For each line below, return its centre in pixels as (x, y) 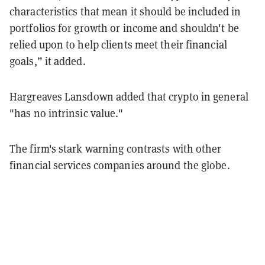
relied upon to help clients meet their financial (118, 44)
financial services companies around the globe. (121, 165)
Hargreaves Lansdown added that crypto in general (129, 96)
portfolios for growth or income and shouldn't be (124, 28)
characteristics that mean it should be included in (125, 11)
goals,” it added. (48, 61)
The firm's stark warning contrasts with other (116, 148)
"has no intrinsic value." (67, 113)
